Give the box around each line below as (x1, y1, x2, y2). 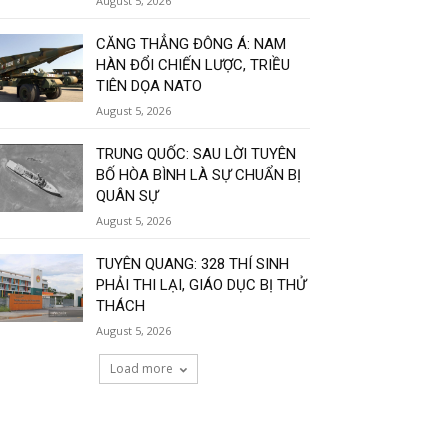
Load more (109, 360, 173, 378)
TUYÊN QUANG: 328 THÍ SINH (96, 255, 290, 274)
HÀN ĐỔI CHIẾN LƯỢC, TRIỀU (96, 56, 291, 75)
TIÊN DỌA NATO (96, 77, 203, 96)
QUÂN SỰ (96, 187, 159, 206)
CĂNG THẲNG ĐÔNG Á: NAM (96, 35, 287, 54)
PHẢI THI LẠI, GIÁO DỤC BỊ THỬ (96, 276, 307, 295)
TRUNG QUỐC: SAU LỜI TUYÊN (96, 145, 297, 164)
